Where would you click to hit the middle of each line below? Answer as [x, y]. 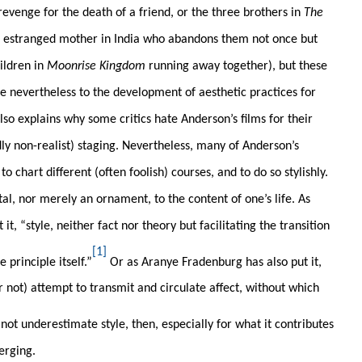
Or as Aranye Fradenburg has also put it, [214, 262]
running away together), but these [236, 66]
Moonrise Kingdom [96, 66]
